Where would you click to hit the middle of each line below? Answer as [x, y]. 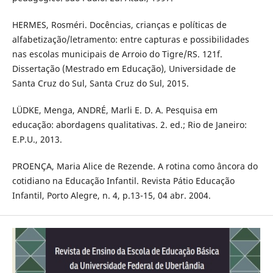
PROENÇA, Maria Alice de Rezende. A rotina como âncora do [135, 166]
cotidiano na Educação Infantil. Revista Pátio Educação [123, 181]
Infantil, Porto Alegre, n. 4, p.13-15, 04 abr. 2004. [111, 196]
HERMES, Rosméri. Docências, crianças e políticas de [119, 25]
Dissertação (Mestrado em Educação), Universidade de [124, 69]
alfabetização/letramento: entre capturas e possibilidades [130, 40]
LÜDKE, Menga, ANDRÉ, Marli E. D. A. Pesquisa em [115, 110]
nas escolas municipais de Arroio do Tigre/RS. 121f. [117, 54]
